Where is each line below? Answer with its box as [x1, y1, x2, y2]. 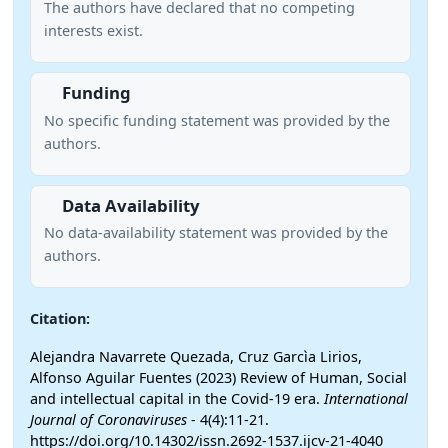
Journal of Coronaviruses [30, 409, 187, 429]
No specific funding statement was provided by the [43, 110, 390, 130]
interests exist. [43, 21, 143, 41]
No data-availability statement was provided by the [43, 223, 388, 243]
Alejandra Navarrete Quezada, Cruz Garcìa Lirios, [30, 346, 362, 366]
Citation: [30, 309, 90, 329]
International [324, 388, 408, 408]
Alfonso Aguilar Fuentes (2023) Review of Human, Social [30, 367, 407, 387]
